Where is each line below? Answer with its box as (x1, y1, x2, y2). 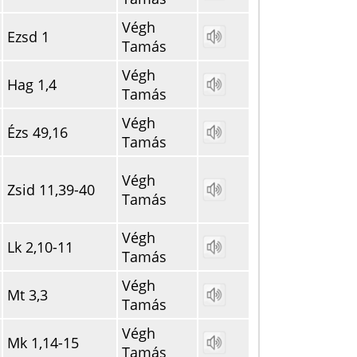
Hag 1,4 (7, 75, 57, 94)
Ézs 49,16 (7, 123, 68, 142)
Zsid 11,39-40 (7, 180, 95, 199)
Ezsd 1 (7, 27, 49, 46)
